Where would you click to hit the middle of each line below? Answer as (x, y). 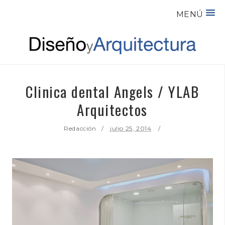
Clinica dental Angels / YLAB (112, 91)
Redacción (80, 128)
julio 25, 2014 (131, 128)
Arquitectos (112, 109)
